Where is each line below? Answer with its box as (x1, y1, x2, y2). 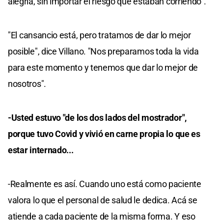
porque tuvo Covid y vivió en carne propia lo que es (8, 128, 200, 139)
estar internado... (8, 144, 74, 155)
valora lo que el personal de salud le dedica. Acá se (8, 194, 197, 205)
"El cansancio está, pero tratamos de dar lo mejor (8, 29, 191, 40)
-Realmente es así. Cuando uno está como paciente (8, 178, 201, 189)
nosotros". (8, 78, 46, 89)
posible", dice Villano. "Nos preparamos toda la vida (8, 46, 199, 56)
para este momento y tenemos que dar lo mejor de (8, 62, 198, 73)
